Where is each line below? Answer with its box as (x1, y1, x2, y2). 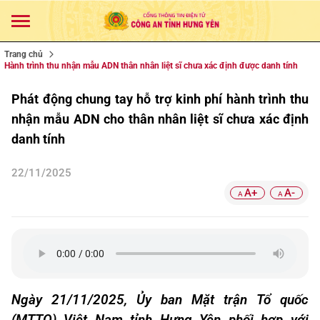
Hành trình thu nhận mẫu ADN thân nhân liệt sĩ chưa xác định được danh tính (4, 61, 298, 71)
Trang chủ (4, 49, 43, 59)
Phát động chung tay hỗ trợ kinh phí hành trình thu (11, 91, 309, 106)
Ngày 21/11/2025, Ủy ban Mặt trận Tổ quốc (11, 292, 309, 308)
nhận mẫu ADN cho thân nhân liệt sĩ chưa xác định (11, 111, 309, 126)
